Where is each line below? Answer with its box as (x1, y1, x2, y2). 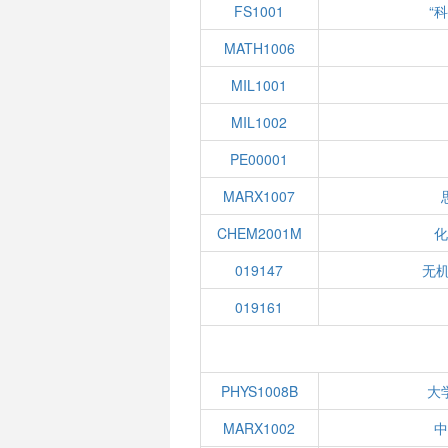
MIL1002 (231, 112, 288, 132)
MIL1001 (231, 75, 288, 95)
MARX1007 (223, 186, 296, 206)
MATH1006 (223, 38, 295, 58)
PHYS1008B (220, 381, 298, 401)
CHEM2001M (216, 223, 302, 243)
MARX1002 (223, 418, 296, 438)
